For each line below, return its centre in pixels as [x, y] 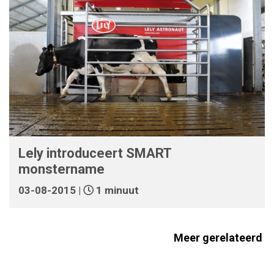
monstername [61, 169]
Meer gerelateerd [219, 237]
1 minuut [116, 190]
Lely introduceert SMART [95, 153]
